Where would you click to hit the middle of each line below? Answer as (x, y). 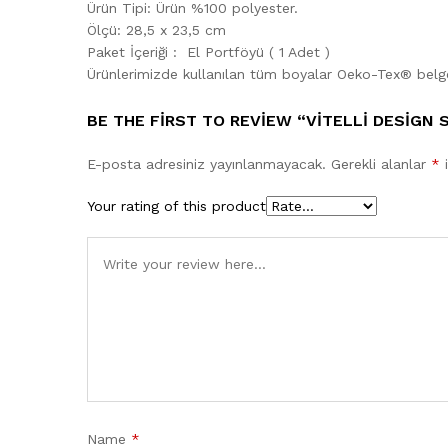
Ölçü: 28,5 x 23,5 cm (156, 29)
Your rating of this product (176, 206)
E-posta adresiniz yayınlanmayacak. (206, 164)
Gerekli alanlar (381, 164)
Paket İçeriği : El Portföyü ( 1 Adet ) (208, 51)
